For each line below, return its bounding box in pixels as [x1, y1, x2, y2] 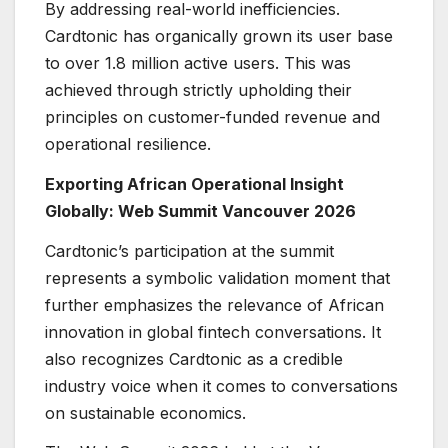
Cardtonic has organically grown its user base [45, 26, 393, 47]
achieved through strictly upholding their [45, 80, 352, 101]
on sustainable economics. [45, 402, 251, 423]
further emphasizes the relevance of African [45, 294, 384, 315]
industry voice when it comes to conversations [45, 375, 398, 396]
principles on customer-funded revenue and [45, 107, 380, 128]
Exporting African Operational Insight [45, 173, 344, 194]
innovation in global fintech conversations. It [45, 321, 381, 342]
